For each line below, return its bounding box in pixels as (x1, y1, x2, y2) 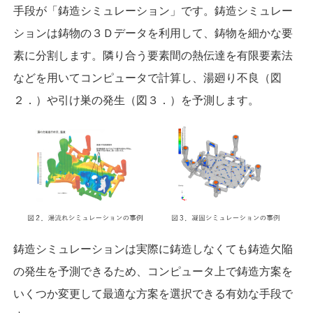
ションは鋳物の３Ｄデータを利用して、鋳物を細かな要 (13, 27, 293, 39)
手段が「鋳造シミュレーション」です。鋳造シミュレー (13, 5, 293, 17)
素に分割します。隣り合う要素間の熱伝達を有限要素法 (13, 50, 293, 61)
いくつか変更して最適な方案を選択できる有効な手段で (13, 287, 293, 300)
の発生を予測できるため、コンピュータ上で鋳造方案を (13, 265, 293, 277)
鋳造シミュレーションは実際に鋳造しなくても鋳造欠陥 (13, 242, 293, 255)
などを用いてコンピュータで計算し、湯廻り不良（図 (13, 72, 282, 84)
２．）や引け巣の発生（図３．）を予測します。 (13, 94, 260, 106)
